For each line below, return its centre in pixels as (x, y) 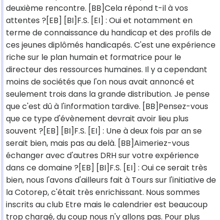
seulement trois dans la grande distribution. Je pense (108, 94)
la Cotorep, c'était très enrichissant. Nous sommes (103, 192)
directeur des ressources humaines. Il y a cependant (107, 70)
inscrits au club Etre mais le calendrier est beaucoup (107, 205)
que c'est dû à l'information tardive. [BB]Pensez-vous (107, 107)
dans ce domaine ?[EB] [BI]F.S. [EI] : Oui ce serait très (107, 168)
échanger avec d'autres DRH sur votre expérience (102, 156)
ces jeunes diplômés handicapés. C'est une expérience (111, 45)
